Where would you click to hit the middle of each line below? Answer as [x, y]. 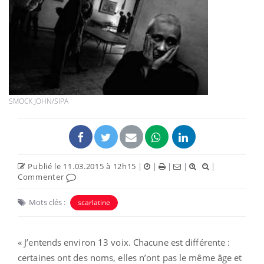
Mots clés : [47, 202]
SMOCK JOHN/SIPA [39, 101]
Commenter [42, 176]
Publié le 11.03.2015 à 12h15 [81, 166]
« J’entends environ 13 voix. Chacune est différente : [124, 242]
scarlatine [94, 202]
